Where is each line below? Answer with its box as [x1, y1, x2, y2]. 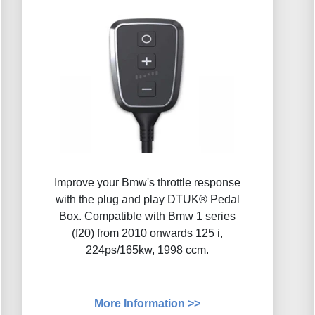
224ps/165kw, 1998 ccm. [86, 244, 209, 257]
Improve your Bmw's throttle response [54, 176, 240, 189]
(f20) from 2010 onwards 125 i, [72, 227, 223, 240]
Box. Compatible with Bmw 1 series [59, 210, 236, 223]
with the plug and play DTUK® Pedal [55, 193, 240, 206]
